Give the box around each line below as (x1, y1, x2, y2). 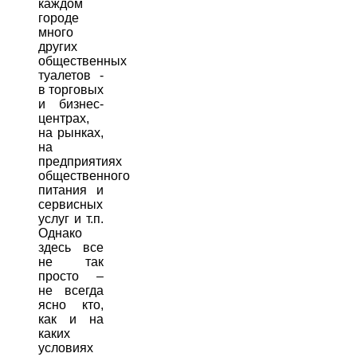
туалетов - (38, 68, 104, 82)
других (38, 39, 77, 53)
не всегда (38, 283, 104, 297)
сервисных (38, 197, 103, 211)
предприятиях (38, 154, 122, 168)
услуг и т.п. (38, 211, 104, 226)
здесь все (38, 240, 104, 254)
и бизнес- (38, 96, 104, 111)
